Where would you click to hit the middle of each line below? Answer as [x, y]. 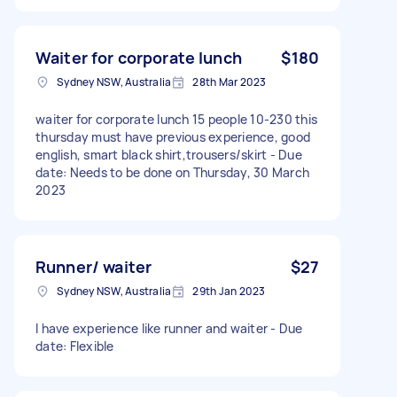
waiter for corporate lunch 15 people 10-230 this [176, 119]
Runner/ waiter [94, 266]
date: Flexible [75, 346]
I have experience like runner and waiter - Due [169, 328]
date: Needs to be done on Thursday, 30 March [172, 172]
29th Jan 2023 [229, 291]
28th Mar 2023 [230, 82]
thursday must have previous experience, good [173, 136]
